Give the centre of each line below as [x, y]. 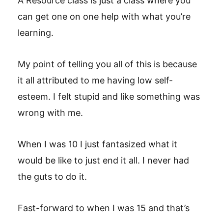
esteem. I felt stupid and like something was [109, 96]
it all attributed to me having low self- [95, 80]
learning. [36, 33]
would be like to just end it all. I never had [103, 160]
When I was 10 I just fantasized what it [97, 144]
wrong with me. [50, 113]
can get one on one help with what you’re [104, 16]
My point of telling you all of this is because [107, 64]
